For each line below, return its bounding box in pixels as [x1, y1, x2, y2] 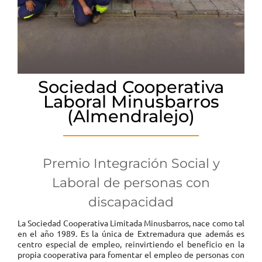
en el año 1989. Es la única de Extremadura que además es [17, 228, 245, 239]
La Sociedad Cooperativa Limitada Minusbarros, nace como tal [17, 218, 245, 228]
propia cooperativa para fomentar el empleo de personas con [17, 249, 245, 260]
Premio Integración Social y [42, 156, 220, 171]
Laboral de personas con [52, 175, 210, 191]
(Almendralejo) [67, 106, 195, 126]
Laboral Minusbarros [43, 91, 219, 112]
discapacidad [88, 194, 174, 210]
